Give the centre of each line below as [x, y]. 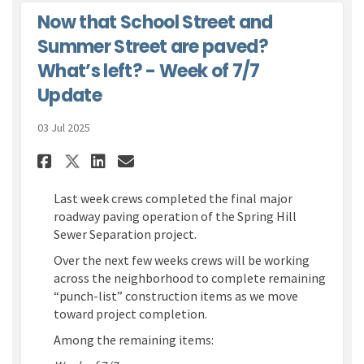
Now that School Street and [155, 22]
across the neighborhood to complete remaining [190, 277]
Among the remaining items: [134, 339]
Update [70, 95]
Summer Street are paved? [153, 46]
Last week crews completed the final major [173, 198]
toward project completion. [130, 313]
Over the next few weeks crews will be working [182, 260]
